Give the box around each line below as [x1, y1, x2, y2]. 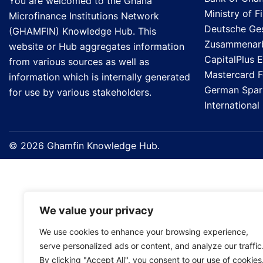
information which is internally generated [9, 71, 190, 83]
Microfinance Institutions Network [9, 10, 159, 22]
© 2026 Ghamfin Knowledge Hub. [9, 140, 160, 151]
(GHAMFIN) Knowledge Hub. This [9, 25, 156, 37]
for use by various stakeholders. [9, 86, 151, 98]
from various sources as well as [9, 56, 149, 68]
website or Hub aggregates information [9, 41, 184, 52]
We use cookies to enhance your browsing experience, [39, 227, 248, 237]
